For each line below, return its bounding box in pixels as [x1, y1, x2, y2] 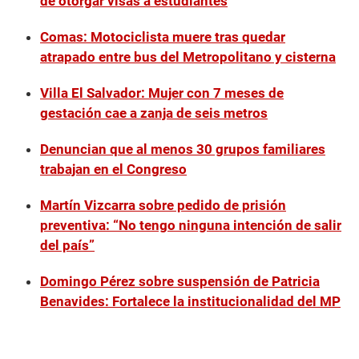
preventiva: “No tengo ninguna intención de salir [40, 217, 341, 234]
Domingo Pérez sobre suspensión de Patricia [40, 273, 320, 290]
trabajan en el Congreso [40, 161, 187, 178]
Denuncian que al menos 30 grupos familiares [40, 141, 325, 158]
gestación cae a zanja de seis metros [40, 105, 268, 122]
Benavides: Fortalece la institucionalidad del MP [40, 293, 341, 310]
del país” [40, 237, 95, 254]
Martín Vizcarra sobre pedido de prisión [40, 197, 286, 214]
